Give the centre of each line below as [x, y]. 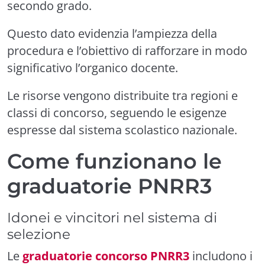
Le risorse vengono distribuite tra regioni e [122, 96]
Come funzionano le [114, 161]
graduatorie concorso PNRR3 [106, 256]
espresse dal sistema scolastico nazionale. [122, 130]
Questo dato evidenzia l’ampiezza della [112, 33]
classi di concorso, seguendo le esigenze [117, 113]
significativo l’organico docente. [93, 68]
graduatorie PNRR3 [109, 186]
